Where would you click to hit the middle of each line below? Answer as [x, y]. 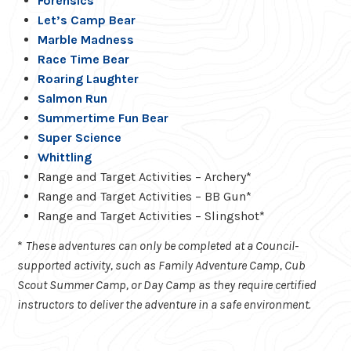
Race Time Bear [83, 59]
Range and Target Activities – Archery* [144, 176]
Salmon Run [72, 98]
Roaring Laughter [88, 78]
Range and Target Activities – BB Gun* [144, 196]
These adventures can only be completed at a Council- [163, 245]
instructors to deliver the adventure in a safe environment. [165, 304]
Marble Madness [85, 39]
